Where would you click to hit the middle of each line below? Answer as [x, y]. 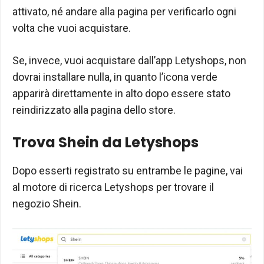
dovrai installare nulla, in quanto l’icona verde [115, 77]
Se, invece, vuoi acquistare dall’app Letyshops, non [129, 60]
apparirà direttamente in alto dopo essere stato [121, 93]
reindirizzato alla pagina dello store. [94, 110]
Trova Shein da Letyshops [105, 142]
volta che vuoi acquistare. [72, 28]
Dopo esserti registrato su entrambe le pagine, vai [128, 170]
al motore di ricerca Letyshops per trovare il [113, 187]
